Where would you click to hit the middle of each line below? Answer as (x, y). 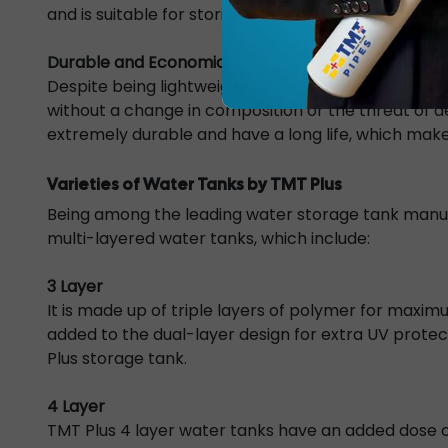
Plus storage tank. (117, 358)
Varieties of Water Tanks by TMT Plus (194, 184)
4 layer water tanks (197, 430)
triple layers (218, 310)
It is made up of (109, 310)
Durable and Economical (143, 62)
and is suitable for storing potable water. (206, 14)
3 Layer (75, 286)
